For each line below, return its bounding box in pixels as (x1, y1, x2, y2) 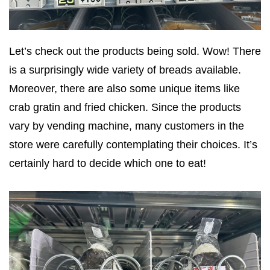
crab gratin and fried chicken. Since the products (9, 101, 241, 113)
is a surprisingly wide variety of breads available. (9, 63, 241, 76)
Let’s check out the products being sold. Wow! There (9, 45, 261, 57)
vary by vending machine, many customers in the (9, 119, 244, 132)
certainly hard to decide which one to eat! (9, 157, 206, 169)
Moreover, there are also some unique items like (9, 82, 240, 95)
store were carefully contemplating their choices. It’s (9, 138, 257, 151)
